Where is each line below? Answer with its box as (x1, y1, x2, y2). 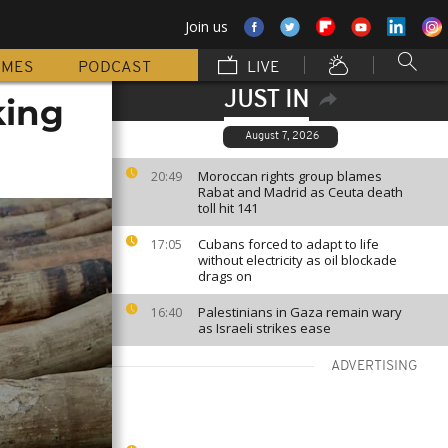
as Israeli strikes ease (198, 319, 331, 337)
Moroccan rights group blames (198, 167, 382, 185)
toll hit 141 (198, 199, 258, 217)
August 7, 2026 (244, 131, 319, 142)
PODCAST (78, 60, 151, 76)
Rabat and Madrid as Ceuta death (198, 183, 403, 201)
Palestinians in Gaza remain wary (198, 303, 402, 321)
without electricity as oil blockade (198, 251, 397, 269)
